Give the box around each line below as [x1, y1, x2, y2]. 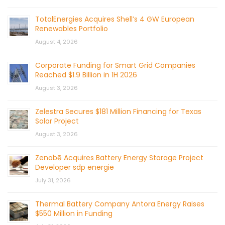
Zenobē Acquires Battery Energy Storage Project [35, 153, 203, 163]
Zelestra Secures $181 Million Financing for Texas [35, 106, 201, 117]
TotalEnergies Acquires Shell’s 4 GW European [35, 14, 194, 25]
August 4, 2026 [35, 38, 78, 46]
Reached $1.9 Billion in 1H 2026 [35, 70, 137, 80]
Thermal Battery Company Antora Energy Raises [35, 199, 204, 209]
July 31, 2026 [35, 176, 71, 185]
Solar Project [35, 116, 79, 127]
